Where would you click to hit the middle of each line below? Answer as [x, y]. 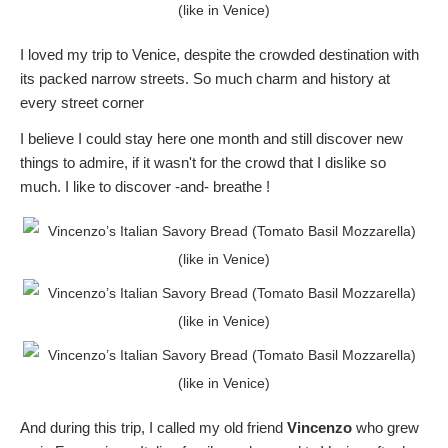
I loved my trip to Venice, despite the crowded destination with [219, 55]
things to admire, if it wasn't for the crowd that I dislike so [203, 163]
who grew [385, 428]
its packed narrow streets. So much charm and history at [205, 79]
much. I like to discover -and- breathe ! [145, 187]
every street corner [82, 103]
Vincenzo [319, 428]
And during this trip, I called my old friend [153, 428]
